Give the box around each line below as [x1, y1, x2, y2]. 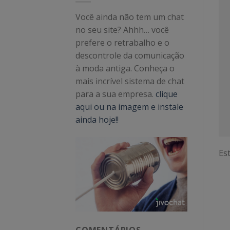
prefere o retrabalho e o [75, 37, 169, 49]
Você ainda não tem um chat [75, 11, 184, 23]
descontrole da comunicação [75, 50, 184, 62]
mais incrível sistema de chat [75, 75, 184, 87]
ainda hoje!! [75, 114, 119, 126]
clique [156, 88, 178, 100]
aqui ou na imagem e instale [75, 101, 183, 113]
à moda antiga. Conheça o [75, 63, 175, 74]
